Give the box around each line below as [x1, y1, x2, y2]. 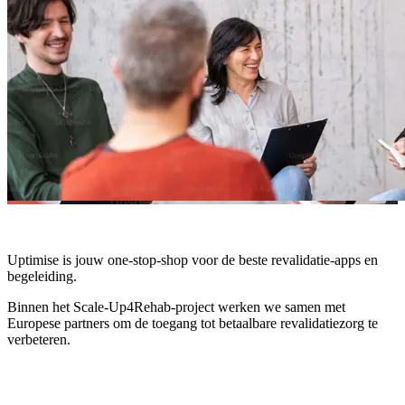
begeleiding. [7, 268, 77, 284]
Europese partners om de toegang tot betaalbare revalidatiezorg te [7, 315, 378, 331]
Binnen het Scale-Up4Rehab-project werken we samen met [7, 298, 345, 315]
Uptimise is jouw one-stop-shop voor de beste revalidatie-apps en [7, 251, 378, 268]
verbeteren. [7, 331, 71, 347]
